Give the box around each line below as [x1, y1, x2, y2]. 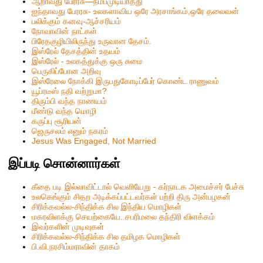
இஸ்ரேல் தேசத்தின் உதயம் [32, 46, 121, 56]
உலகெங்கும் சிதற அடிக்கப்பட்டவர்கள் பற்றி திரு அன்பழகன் [32, 191, 231, 201]
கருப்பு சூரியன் [32, 116, 82, 126]
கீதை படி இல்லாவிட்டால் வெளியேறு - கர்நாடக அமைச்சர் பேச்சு [32, 181, 245, 191]
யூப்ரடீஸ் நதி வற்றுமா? [32, 86, 107, 96]
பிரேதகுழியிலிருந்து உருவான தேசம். [32, 36, 152, 46]
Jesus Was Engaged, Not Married [32, 136, 157, 146]
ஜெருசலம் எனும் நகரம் [32, 126, 109, 136]
